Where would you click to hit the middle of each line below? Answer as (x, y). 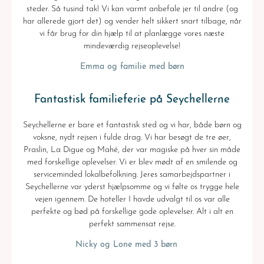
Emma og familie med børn (132, 67)
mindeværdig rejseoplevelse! (132, 47)
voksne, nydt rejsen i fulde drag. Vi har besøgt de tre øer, (132, 138)
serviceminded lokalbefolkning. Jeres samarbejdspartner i (132, 175)
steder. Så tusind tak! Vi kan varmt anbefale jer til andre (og (132, 9)
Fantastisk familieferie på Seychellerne (132, 100)
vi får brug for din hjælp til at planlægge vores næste (132, 34)
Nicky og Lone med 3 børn (132, 245)
